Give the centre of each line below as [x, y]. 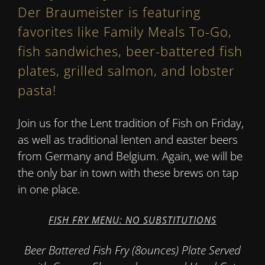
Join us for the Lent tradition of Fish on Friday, [130, 123]
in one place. [49, 190]
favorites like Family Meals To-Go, [125, 32]
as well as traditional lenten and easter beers [127, 140]
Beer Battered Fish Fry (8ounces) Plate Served [132, 251]
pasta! [37, 90]
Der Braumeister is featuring [109, 12]
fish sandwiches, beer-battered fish [130, 51]
